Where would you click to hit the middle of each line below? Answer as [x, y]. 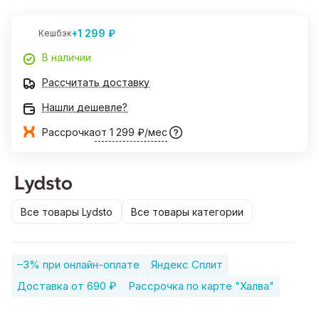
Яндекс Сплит [187, 265]
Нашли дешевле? [85, 108]
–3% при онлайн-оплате [78, 265]
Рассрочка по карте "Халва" [201, 286]
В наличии [67, 58]
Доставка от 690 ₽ [67, 286]
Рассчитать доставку [96, 83]
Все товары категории [187, 211]
